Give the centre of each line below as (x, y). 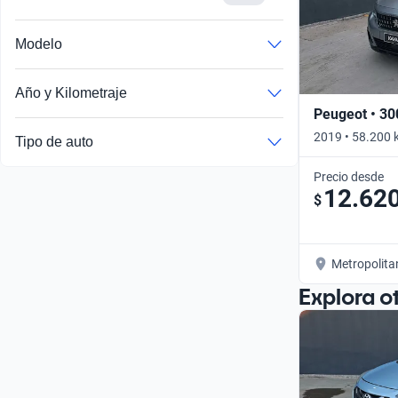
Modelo (39, 44)
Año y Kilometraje (71, 93)
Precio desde (349, 176)
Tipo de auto (54, 142)
